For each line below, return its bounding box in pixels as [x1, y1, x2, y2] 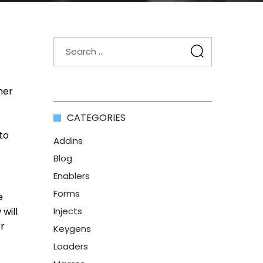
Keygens [53, 222, 91, 235]
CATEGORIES [67, 111, 126, 124]
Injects [53, 205, 82, 217]
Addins [53, 134, 83, 147]
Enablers [53, 170, 90, 182]
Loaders [53, 240, 88, 252]
